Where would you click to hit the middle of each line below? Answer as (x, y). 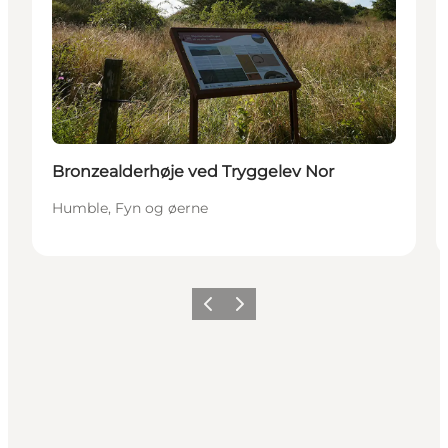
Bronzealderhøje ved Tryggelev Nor (193, 171)
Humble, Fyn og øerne (130, 207)
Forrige (217, 310)
